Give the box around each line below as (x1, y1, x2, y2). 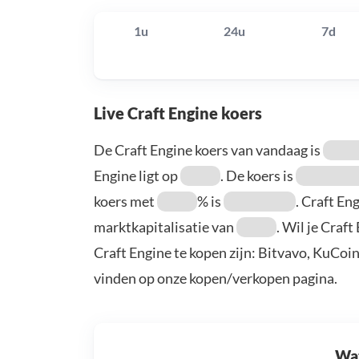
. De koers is (220, 167, 296, 185)
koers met (94, 192, 157, 211)
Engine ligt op (94, 167, 180, 185)
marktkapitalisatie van (94, 218, 236, 236)
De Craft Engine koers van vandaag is (94, 141, 323, 159)
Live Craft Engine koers (94, 103, 262, 123)
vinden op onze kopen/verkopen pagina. (94, 269, 337, 288)
